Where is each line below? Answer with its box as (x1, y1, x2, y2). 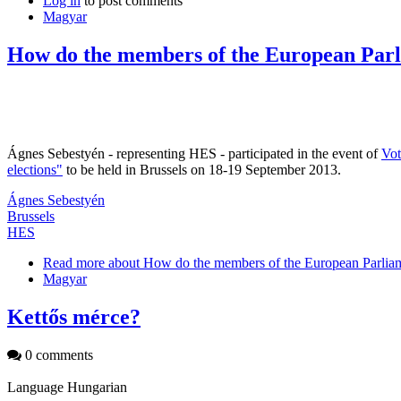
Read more (43, 254, 105, 270)
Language (7, 379, 67, 395)
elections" (7, 161, 63, 177)
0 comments (21, 346, 93, 363)
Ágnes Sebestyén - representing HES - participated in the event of (7, 145, 381, 161)
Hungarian (67, 379, 127, 395)
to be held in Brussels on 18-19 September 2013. (63, 161, 341, 177)
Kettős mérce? (7, 304, 141, 328)
